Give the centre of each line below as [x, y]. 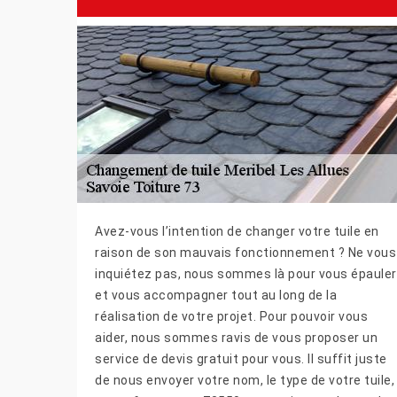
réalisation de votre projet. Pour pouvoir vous [231, 316]
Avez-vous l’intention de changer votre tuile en [237, 231]
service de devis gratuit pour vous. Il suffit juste [241, 358]
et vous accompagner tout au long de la [216, 295]
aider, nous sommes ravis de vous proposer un [236, 337]
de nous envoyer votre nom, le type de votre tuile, [245, 380]
